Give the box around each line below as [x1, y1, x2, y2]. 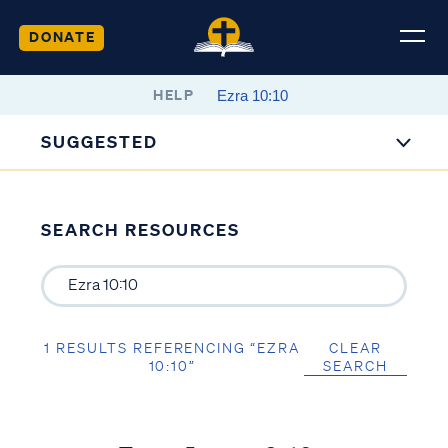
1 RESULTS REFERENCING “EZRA [44, 338, 300, 357]
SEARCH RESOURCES [40, 219, 240, 240]
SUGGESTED [41, 131, 159, 152]
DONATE [28, 26, 96, 46]
